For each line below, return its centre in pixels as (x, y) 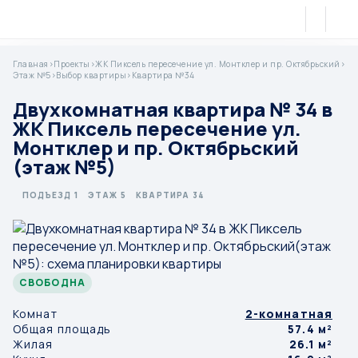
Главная (31, 64)
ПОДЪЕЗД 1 (50, 195)
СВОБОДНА (52, 282)
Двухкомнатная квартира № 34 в (173, 109)
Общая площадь (62, 329)
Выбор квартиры (91, 75)
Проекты (72, 64)
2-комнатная (288, 314)
